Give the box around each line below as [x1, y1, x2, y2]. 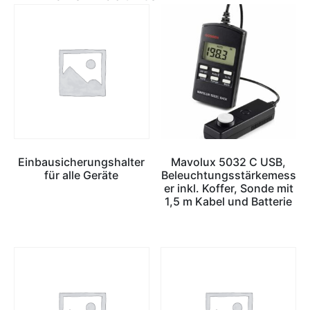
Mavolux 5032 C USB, [171, 155, 286, 170]
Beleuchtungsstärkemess [161, 168, 296, 183]
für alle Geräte [44, 168, 119, 183]
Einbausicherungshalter [18, 155, 145, 170]
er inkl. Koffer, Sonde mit [163, 181, 293, 196]
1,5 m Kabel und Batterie [165, 194, 293, 209]
